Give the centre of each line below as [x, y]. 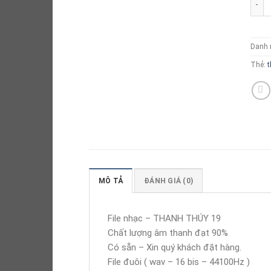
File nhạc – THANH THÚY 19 [164, 219]
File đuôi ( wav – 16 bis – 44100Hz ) [179, 262]
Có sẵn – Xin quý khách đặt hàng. [175, 248]
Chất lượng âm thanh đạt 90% [168, 233]
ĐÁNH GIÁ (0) [169, 181]
